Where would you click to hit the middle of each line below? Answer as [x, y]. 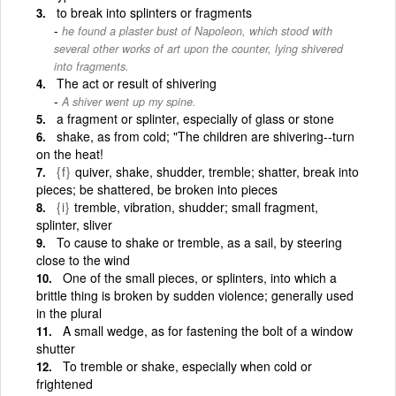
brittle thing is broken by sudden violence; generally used [195, 295]
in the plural [69, 313]
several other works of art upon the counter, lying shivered [198, 49]
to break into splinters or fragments [154, 12]
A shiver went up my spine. [129, 102]
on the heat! [70, 154]
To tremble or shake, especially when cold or [187, 366]
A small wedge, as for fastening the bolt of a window [208, 331]
